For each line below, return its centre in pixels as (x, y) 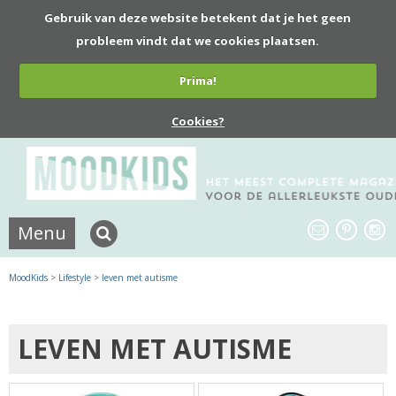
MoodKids (28, 277)
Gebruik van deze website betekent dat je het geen (198, 17)
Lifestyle (75, 277)
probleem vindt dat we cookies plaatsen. (198, 40)
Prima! (198, 80)
